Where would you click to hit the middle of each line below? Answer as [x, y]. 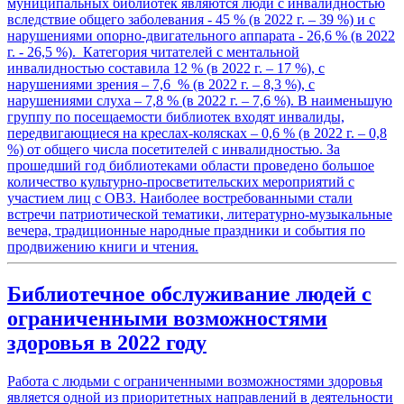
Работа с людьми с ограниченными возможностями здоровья [195, 381]
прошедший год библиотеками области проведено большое [191, 166]
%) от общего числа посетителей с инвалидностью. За [174, 150]
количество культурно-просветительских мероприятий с [181, 182]
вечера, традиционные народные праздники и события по [186, 231]
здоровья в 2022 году [107, 343]
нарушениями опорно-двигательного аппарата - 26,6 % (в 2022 [201, 36]
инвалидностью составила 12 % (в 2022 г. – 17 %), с [166, 69]
